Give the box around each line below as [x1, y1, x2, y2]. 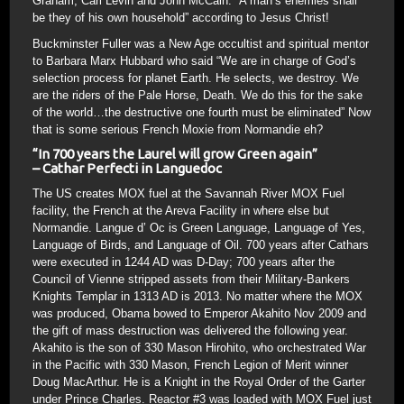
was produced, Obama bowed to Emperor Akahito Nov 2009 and [32, 307, 366, 320]
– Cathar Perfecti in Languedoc [32, 161, 222, 176]
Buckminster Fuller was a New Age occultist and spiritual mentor [32, 37, 369, 50]
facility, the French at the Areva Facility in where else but [32, 204, 329, 217]
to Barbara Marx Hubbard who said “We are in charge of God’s [32, 54, 356, 68]
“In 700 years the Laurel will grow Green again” [32, 146, 317, 161]
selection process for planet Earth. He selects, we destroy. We [32, 71, 359, 85]
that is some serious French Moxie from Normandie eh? [32, 123, 323, 136]
